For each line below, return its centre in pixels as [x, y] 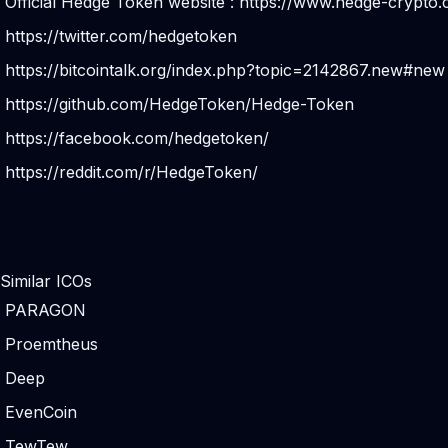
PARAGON [45, 310]
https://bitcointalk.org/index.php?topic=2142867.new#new [225, 70]
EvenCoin [41, 412]
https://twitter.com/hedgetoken [121, 36]
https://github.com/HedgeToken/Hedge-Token [179, 104]
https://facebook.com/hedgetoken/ [137, 138]
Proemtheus [51, 344]
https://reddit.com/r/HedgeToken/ [131, 172]
